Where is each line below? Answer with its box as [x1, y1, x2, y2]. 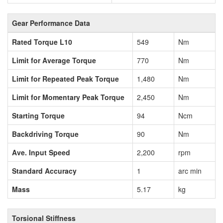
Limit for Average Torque [12, 55, 96, 66]
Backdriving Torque [12, 129, 79, 139]
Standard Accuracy [12, 166, 77, 176]
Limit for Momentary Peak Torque [12, 92, 124, 103]
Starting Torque [12, 111, 65, 121]
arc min [178, 166, 202, 176]
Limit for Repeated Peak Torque [12, 74, 119, 84]
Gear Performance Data [12, 18, 90, 28]
